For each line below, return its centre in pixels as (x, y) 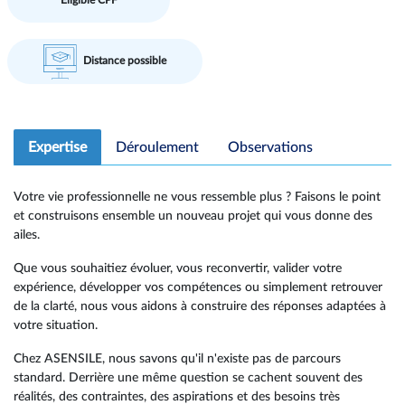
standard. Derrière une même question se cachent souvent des (188, 377)
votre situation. (56, 325)
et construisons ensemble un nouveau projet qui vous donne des (193, 216)
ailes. (27, 235)
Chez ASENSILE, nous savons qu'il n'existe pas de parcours (177, 358)
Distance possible (125, 61)
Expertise (57, 147)
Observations (270, 147)
